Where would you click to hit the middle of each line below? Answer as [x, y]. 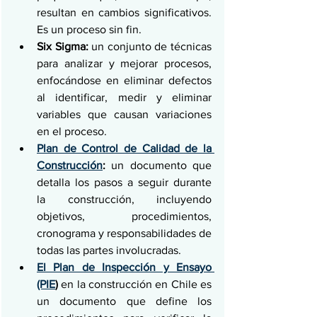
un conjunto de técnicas [150, 46]
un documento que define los [124, 301]
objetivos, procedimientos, [124, 216]
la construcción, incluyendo [124, 199]
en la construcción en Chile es [135, 284]
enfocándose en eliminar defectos [124, 80]
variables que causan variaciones [124, 114]
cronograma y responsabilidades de [124, 233]
